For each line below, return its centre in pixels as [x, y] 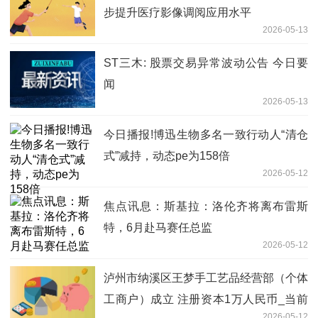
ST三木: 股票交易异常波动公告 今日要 [206, 62]
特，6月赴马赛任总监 [158, 227]
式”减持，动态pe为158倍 [167, 155]
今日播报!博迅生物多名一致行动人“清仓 [206, 134]
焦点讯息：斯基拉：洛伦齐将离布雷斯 [206, 206]
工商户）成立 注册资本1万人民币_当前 [206, 299]
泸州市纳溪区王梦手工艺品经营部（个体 [206, 278]
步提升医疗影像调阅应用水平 [177, 12]
